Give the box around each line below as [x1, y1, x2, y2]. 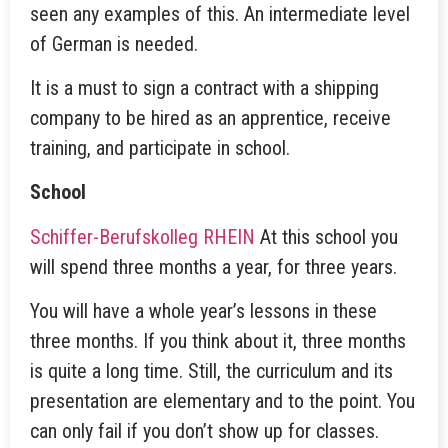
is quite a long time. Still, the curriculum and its [30, 359, 393, 384]
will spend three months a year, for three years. [30, 254, 397, 279]
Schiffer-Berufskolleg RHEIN [30, 224, 255, 249]
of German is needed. [30, 31, 198, 56]
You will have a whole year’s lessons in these [30, 299, 377, 324]
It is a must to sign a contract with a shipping [30, 75, 379, 100]
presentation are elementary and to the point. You [30, 389, 415, 414]
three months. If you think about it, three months [30, 329, 406, 354]
